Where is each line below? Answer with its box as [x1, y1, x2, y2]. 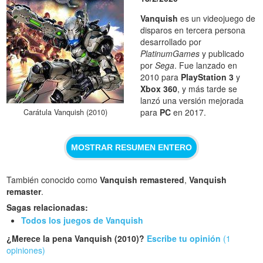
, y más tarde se [177, 82, 238, 95]
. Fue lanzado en [174, 59, 238, 71]
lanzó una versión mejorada [140, 94, 244, 106]
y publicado [200, 47, 245, 59]
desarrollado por [140, 35, 202, 48]
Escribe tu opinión [147, 232, 221, 245]
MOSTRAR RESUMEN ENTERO [71, 142, 192, 152]
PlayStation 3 [181, 70, 234, 83]
